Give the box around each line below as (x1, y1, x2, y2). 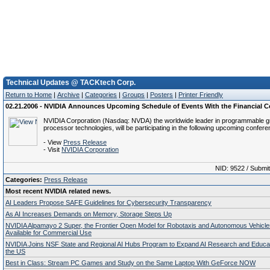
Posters (150, 91, 173, 98)
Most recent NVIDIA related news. (5, 187, 111, 195)
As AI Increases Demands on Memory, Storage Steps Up (5, 210, 172, 218)
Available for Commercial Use (5, 229, 92, 236)
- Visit (43, 146, 61, 153)
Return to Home (5, 91, 52, 98)
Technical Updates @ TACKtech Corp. (6, 78, 136, 87)
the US (5, 248, 25, 255)
